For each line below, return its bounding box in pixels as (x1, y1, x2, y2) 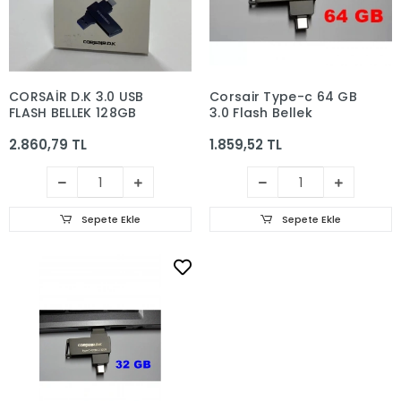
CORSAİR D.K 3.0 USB (9, 88, 144, 106)
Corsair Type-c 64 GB (209, 88, 357, 106)
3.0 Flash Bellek (209, 104, 312, 122)
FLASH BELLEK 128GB (9, 104, 137, 122)
